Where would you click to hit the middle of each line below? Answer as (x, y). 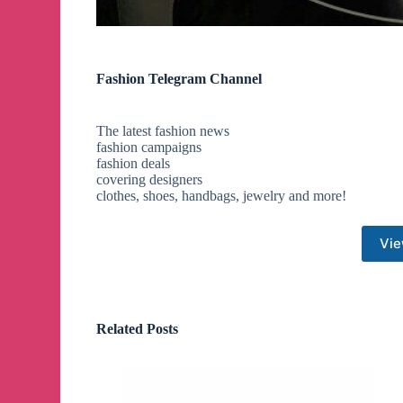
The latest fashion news (163, 130)
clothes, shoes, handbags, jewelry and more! (222, 195)
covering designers (150, 179)
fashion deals (134, 163)
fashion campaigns (149, 147)
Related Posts (138, 328)
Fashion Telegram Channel (179, 78)
